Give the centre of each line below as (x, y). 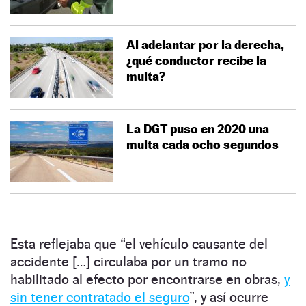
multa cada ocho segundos (203, 144)
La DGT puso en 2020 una (198, 128)
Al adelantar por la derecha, (205, 44)
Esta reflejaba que (65, 244)
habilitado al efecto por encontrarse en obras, (147, 279)
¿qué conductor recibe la (196, 60)
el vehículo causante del (196, 244)
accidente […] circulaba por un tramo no (128, 261)
